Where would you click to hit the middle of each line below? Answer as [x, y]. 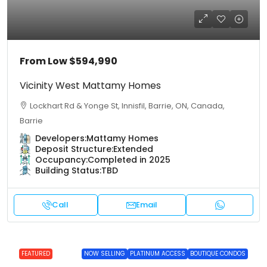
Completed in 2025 [129, 160]
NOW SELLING [105, 254]
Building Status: [68, 171]
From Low [44, 61]
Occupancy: [61, 160]
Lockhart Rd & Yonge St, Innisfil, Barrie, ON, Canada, [127, 106]
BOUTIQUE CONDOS [218, 254]
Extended [133, 149]
